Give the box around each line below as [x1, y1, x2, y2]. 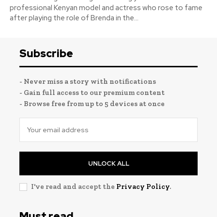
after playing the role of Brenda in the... [10, 13, 139, 23]
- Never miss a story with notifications [19, 77, 156, 86]
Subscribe [19, 46, 73, 61]
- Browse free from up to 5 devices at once [19, 99, 165, 108]
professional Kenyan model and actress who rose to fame [10, 2, 202, 13]
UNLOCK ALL [88, 159, 129, 168]
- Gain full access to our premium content [19, 88, 165, 97]
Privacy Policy [116, 182, 170, 191]
